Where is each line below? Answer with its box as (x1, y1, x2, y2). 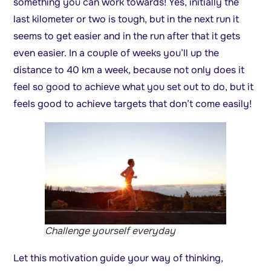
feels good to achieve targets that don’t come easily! (13, 97, 252, 111)
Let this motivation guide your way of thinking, (13, 252, 224, 265)
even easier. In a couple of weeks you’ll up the (13, 47, 220, 60)
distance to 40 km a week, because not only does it (13, 64, 245, 77)
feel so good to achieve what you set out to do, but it (13, 80, 254, 94)
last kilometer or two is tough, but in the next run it (13, 13, 240, 26)
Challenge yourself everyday (45, 224, 175, 238)
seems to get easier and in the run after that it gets (13, 30, 241, 43)
